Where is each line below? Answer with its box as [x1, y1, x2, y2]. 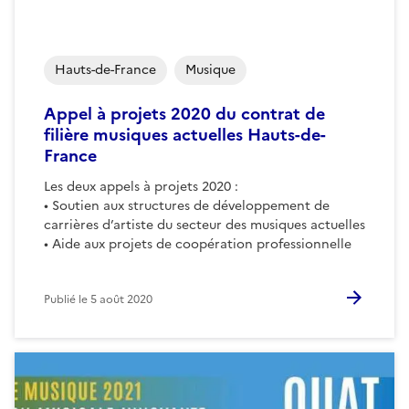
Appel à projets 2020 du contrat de [44, 100, 325, 126]
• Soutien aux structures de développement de [44, 195, 330, 215]
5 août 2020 [90, 290, 152, 308]
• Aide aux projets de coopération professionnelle [44, 234, 351, 254]
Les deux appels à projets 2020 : [44, 176, 238, 196]
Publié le [44, 290, 90, 308]
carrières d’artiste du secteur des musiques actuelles [44, 215, 365, 235]
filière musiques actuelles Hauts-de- [44, 121, 326, 147]
